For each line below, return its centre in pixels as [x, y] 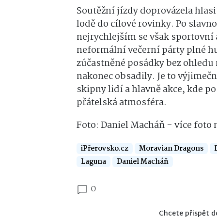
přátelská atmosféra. [122, 102]
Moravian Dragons [171, 148]
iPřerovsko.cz [105, 148]
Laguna [94, 162]
